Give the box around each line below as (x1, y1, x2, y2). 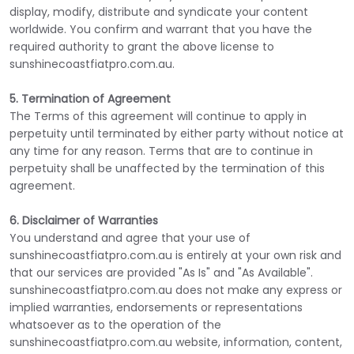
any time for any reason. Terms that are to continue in (9, 143, 313, 159)
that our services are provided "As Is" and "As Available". (9, 265, 313, 281)
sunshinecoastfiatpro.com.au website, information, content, (9, 334, 342, 350)
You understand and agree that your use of (9, 230, 250, 246)
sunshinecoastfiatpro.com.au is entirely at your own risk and (9, 247, 341, 263)
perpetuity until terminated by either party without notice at (9, 126, 344, 141)
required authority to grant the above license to (9, 39, 274, 55)
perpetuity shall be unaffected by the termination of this (9, 160, 325, 176)
